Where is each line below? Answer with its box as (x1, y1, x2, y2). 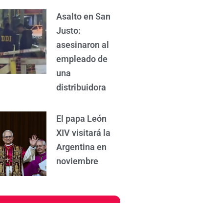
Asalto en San (56, 11, 111, 22)
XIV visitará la (56, 128, 111, 138)
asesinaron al (56, 40, 109, 50)
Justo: (56, 25, 81, 36)
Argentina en (56, 142, 107, 153)
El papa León (56, 113, 107, 124)
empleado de (56, 54, 108, 65)
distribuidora (56, 82, 107, 93)
